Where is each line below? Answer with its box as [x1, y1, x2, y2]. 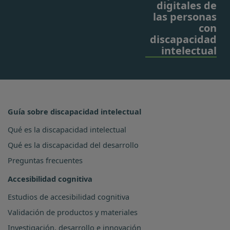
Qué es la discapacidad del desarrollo [8, 139, 139, 150]
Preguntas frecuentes [8, 155, 83, 165]
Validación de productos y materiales [8, 206, 138, 217]
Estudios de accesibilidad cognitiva [8, 191, 129, 202]
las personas [153, 9, 217, 24]
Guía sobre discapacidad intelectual [8, 106, 141, 117]
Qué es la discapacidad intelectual [8, 124, 126, 135]
